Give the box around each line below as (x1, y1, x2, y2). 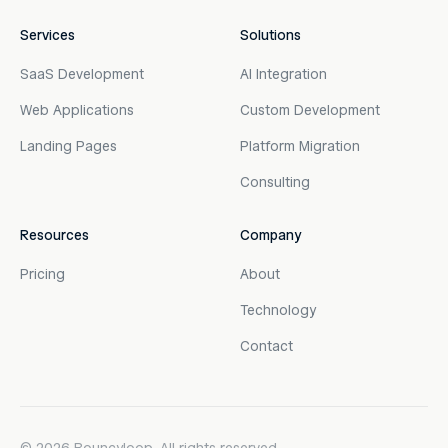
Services (20, 27, 75, 44)
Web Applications (20, 102, 134, 119)
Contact (240, 338, 293, 355)
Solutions (240, 27, 301, 44)
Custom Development (240, 102, 380, 119)
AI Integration (240, 66, 327, 83)
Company (240, 227, 301, 244)
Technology (240, 302, 316, 319)
